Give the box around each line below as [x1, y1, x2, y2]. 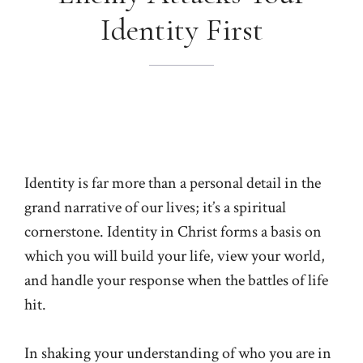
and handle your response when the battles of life [24, 269, 328, 291]
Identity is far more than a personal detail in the [24, 172, 321, 194]
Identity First [100, 11, 263, 49]
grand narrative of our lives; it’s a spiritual [24, 196, 286, 218]
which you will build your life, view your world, [24, 245, 325, 267]
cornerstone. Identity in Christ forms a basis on [24, 220, 322, 242]
